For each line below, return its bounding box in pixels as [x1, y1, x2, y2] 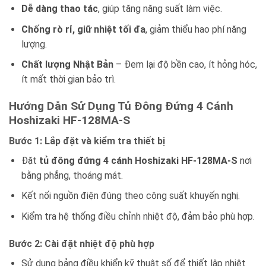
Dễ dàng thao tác [21, 3, 98, 15]
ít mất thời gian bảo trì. [21, 74, 116, 85]
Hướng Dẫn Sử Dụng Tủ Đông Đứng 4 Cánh [9, 99, 233, 113]
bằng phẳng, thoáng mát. [21, 169, 123, 181]
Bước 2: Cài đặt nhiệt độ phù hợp [9, 237, 154, 249]
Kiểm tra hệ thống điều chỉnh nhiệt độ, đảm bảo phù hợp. [21, 210, 255, 222]
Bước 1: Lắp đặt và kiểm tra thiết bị [9, 135, 165, 147]
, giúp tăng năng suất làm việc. [97, 3, 222, 15]
